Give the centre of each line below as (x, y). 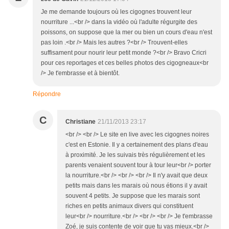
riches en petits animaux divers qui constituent (129, 206)
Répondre (47, 94)
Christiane (81, 122)
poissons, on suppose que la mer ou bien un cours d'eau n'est (127, 32)
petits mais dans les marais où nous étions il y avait (136, 186)
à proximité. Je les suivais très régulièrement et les (135, 155)
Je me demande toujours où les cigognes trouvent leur (116, 12)
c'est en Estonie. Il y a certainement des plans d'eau (137, 145)
